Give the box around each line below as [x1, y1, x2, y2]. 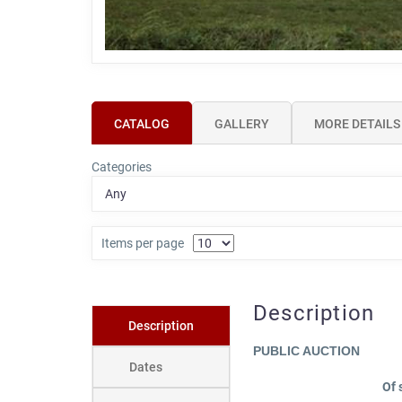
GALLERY [214, 116, 269, 131]
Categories [92, 160, 152, 175]
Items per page [101, 236, 184, 251]
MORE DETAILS [314, 116, 400, 131]
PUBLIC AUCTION [253, 343, 360, 358]
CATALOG [114, 116, 170, 131]
